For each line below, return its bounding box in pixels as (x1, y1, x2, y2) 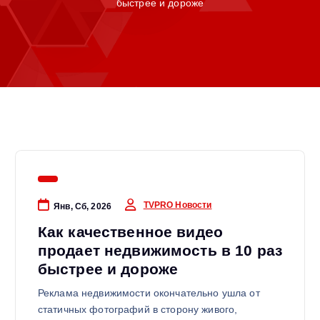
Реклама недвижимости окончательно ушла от (37, 287, 260, 299)
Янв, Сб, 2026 (54, 201, 111, 211)
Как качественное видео (37, 223, 224, 240)
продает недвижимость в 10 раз (37, 241, 282, 259)
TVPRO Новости (143, 199, 212, 210)
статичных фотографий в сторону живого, (37, 304, 238, 316)
